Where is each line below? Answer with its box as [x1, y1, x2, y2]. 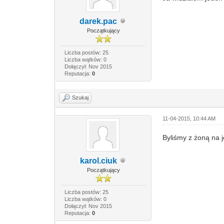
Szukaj [72, 94, 89, 100]
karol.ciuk [79, 156, 117, 165]
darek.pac [79, 16, 117, 25]
